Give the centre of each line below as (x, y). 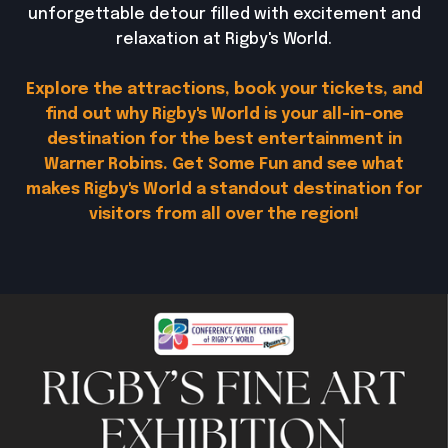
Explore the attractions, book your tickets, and (224, 89)
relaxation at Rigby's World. (224, 39)
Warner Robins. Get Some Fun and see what (224, 164)
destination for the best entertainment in (224, 139)
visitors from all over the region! (224, 214)
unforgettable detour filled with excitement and (224, 14)
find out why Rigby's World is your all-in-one (224, 114)
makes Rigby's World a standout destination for (224, 189)
